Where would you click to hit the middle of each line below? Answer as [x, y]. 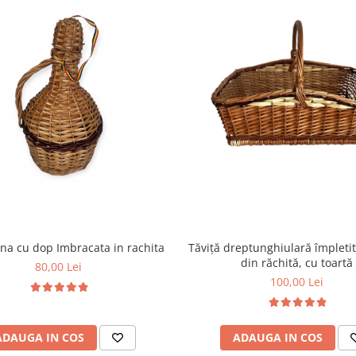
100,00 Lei [297, 281]
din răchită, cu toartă [297, 262]
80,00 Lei [59, 266]
